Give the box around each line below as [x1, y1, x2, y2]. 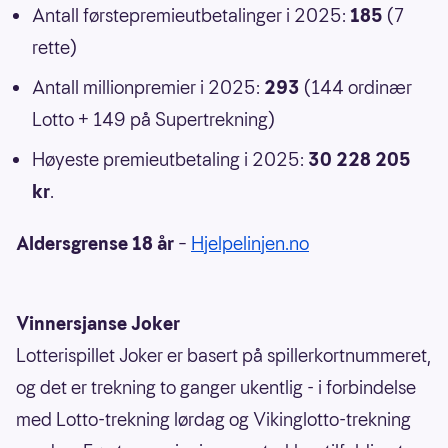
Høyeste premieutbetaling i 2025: [32, 146, 304, 172]
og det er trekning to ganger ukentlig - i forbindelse [16, 374, 416, 400]
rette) [32, 34, 77, 60]
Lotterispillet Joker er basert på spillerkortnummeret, [16, 342, 431, 368]
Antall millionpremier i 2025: [32, 74, 264, 100]
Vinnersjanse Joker [16, 310, 180, 336]
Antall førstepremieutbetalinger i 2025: [32, 2, 350, 28]
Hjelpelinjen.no [191, 230, 309, 256]
